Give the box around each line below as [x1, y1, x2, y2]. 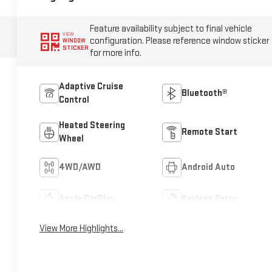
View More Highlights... [39, 223, 124, 235]
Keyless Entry [181, 193, 237, 205]
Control [59, 94, 90, 106]
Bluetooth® [181, 87, 227, 100]
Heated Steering [59, 120, 126, 132]
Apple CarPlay [59, 193, 115, 205]
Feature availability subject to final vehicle [90, 22, 253, 35]
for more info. [90, 47, 142, 59]
